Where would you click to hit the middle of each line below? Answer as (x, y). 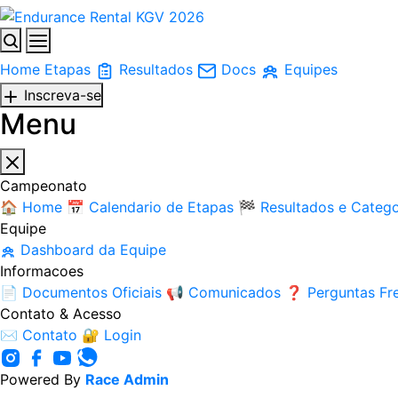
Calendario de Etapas (161, 207)
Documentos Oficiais (92, 292)
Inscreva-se (63, 96)
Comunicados (235, 292)
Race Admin (127, 379)
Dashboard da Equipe (93, 249)
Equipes (311, 70)
